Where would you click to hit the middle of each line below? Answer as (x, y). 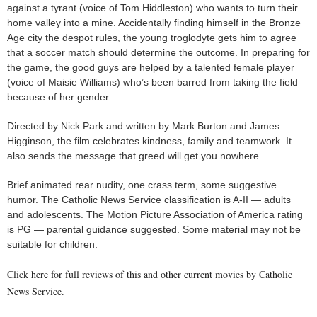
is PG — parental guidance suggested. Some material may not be (154, 230)
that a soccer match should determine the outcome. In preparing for (158, 53)
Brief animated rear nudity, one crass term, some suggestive (142, 185)
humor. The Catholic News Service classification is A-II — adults (149, 200)
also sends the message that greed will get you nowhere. (134, 156)
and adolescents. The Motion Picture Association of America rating (155, 215)
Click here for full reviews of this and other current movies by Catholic (150, 275)
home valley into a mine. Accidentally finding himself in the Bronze (154, 23)
